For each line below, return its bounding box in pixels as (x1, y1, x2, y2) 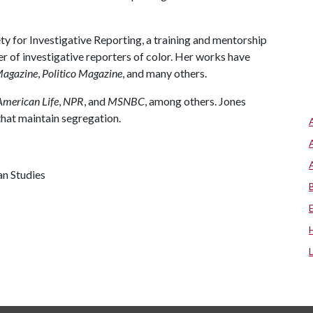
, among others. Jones (145, 94, 246, 108)
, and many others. (122, 66, 207, 80)
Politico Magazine (42, 66, 122, 80)
